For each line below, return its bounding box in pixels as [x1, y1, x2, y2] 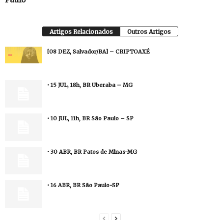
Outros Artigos [127, 28, 171, 35]
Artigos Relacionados [49, 28, 113, 35]
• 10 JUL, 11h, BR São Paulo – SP [47, 115, 134, 122]
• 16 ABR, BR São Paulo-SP [47, 182, 119, 189]
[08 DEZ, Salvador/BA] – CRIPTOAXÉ [47, 48, 150, 55]
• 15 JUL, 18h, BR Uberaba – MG [47, 82, 133, 88]
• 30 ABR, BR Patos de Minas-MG [47, 148, 137, 155]
